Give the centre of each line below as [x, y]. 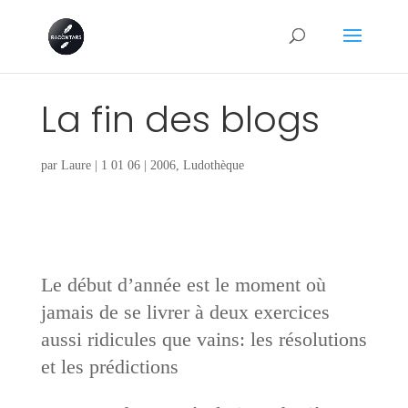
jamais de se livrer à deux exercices [185, 311]
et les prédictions [109, 366]
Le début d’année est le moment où [183, 284]
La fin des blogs [180, 119]
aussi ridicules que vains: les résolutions [204, 339]
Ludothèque [213, 165]
